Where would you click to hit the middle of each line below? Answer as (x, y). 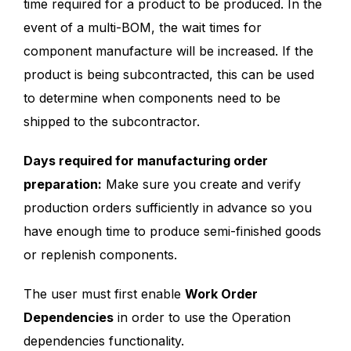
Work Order (221, 294)
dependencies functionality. (104, 341)
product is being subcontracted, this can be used (169, 75)
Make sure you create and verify (201, 185)
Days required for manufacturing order (146, 161)
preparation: (63, 185)
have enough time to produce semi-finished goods (172, 232)
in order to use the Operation (202, 318)
